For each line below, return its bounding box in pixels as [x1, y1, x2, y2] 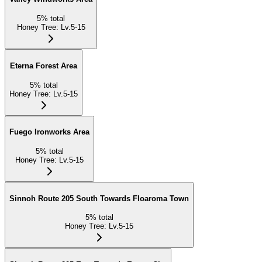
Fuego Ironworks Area [9, 127, 89, 137]
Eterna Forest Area [10, 61, 77, 70]
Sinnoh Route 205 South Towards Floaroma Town [9, 194, 189, 203]
